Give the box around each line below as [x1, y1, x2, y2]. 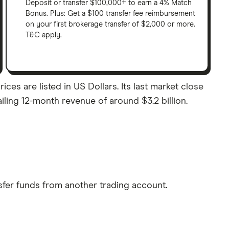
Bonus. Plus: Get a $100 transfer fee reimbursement [26, 10, 196, 17]
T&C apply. [26, 31, 62, 39]
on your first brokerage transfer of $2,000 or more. [26, 20, 196, 28]
